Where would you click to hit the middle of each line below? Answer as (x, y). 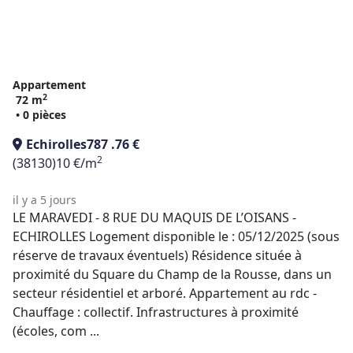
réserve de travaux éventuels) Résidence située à (157, 255)
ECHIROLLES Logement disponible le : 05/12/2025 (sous (176, 236)
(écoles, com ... (56, 331)
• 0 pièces (41, 115)
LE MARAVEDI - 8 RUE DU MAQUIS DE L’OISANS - (154, 217)
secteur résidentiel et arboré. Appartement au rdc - (165, 293)
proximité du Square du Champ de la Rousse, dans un (172, 274)
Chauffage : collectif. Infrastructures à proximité (156, 312)
